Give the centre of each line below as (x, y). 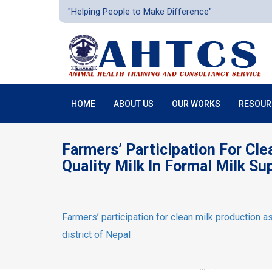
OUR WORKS (196, 104)
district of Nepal (96, 235)
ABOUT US (134, 104)
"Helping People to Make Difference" (140, 12)
